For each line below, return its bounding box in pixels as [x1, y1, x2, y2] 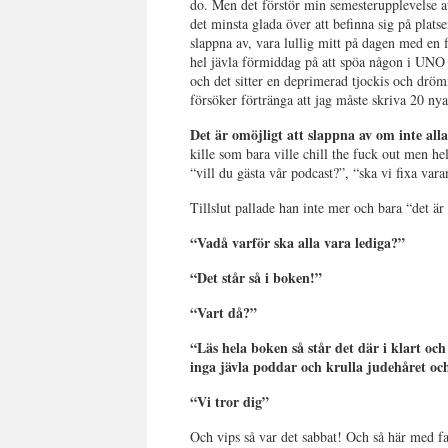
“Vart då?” [190, 302, 258, 323]
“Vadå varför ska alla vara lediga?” [190, 232, 406, 253]
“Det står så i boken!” [190, 267, 323, 288]
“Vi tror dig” [190, 391, 270, 412]
